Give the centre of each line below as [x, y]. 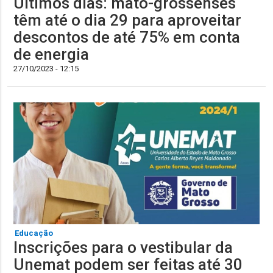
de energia [51, 54]
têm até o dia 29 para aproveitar [128, 20]
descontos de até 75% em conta [127, 37]
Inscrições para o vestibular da [123, 247]
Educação [34, 233]
